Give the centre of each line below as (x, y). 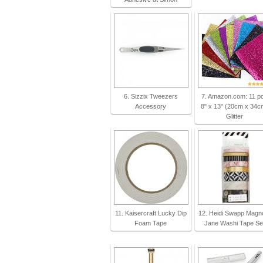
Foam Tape (151, 223)
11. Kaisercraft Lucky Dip (151, 213)
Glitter (235, 116)
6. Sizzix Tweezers (151, 96)
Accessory (151, 106)
